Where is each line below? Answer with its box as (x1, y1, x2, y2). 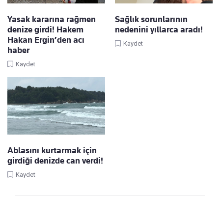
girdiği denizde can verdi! (7, 155, 103, 165)
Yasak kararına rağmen (7, 14, 96, 24)
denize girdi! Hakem (7, 24, 83, 34)
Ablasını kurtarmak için (7, 145, 97, 155)
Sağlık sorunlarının (115, 14, 188, 24)
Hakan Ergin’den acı (7, 34, 84, 45)
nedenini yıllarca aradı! (115, 24, 203, 34)
